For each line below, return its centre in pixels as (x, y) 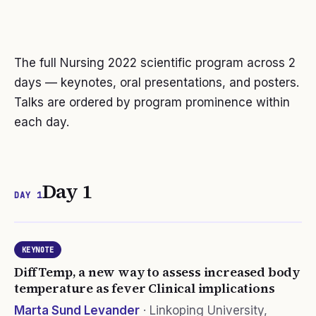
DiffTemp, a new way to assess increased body (157, 272)
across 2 (269, 63)
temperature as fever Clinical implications (145, 288)
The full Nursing (61, 63)
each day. (42, 122)
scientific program (190, 63)
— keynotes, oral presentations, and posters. (170, 83)
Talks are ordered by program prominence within (152, 102)
